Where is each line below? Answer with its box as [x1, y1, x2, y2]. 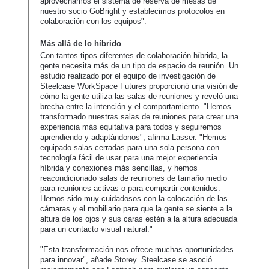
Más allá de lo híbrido [40, 39, 121, 49]
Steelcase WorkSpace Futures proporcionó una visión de [40, 82, 238, 91]
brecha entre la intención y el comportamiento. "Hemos [40, 102, 231, 112]
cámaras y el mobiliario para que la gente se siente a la [40, 204, 232, 214]
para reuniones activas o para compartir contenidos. [40, 184, 220, 193]
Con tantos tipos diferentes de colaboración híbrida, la [40, 51, 228, 61]
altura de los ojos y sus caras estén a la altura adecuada [40, 214, 237, 224]
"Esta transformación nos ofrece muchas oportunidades [40, 245, 234, 255]
